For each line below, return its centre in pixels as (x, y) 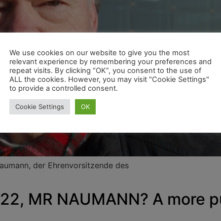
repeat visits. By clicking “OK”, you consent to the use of (105, 70)
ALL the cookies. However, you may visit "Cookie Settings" (109, 79)
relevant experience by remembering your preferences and (110, 61)
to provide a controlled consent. (64, 88)
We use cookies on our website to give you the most (99, 53)
